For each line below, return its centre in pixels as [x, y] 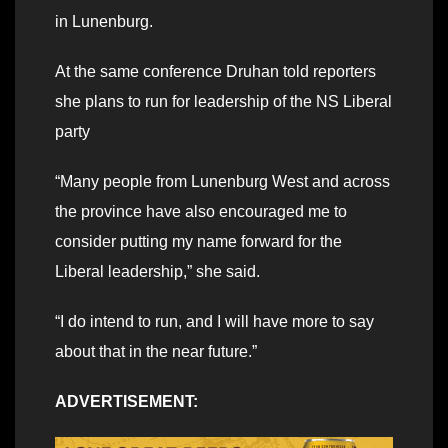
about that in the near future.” [156, 352]
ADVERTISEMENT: [126, 402]
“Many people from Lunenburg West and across [222, 182]
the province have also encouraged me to [201, 212]
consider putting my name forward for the [198, 242]
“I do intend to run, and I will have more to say [214, 322]
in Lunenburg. [104, 22]
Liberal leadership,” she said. [157, 272]
